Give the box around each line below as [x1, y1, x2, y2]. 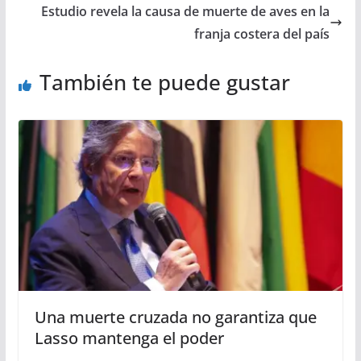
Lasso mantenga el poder [34, 326, 224, 349]
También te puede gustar [39, 68, 290, 98]
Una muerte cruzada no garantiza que [34, 305, 317, 328]
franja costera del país [194, 25, 330, 44]
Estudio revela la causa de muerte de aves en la [41, 2, 330, 21]
